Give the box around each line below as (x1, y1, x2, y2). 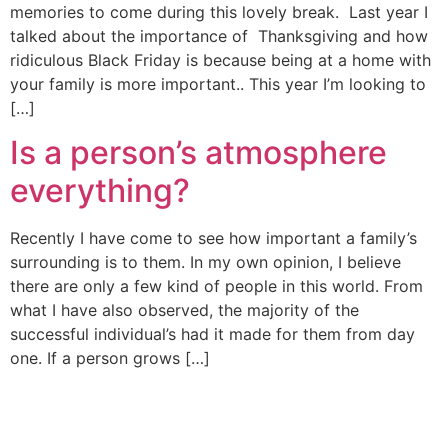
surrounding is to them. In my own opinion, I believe (10, 252, 401, 272)
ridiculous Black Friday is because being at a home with (10, 49, 431, 70)
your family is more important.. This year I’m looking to (10, 73, 426, 94)
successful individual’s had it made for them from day (10, 324, 415, 344)
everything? (10, 171, 190, 210)
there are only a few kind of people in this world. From (10, 276, 423, 296)
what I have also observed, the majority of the (10, 300, 359, 320)
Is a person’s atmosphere (10, 133, 387, 172)
